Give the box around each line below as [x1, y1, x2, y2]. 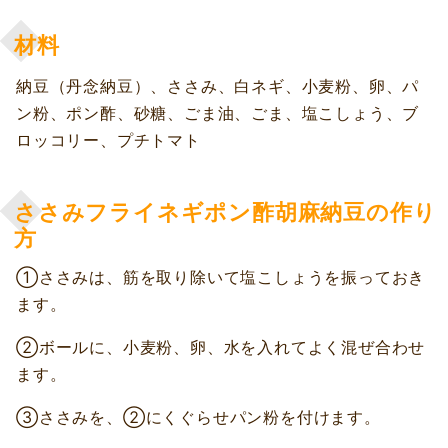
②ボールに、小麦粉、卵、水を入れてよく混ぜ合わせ [16, 337, 426, 358]
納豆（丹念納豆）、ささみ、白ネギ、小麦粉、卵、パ [16, 76, 420, 97]
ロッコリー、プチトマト [16, 130, 201, 151]
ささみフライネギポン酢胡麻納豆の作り [14, 197, 437, 225]
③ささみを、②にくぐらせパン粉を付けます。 [16, 407, 381, 428]
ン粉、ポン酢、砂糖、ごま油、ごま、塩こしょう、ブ [16, 103, 420, 124]
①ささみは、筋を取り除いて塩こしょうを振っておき [16, 267, 426, 288]
